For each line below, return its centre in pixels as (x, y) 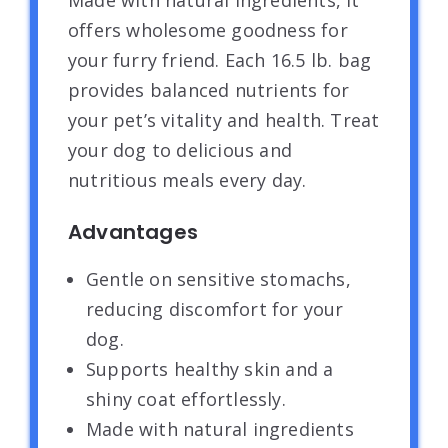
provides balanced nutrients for (209, 90)
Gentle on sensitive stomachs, (218, 279)
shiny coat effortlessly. (186, 399)
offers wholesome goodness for (208, 30)
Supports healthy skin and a (210, 369)
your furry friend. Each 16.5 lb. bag (220, 60)
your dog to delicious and (180, 150)
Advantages (133, 232)
